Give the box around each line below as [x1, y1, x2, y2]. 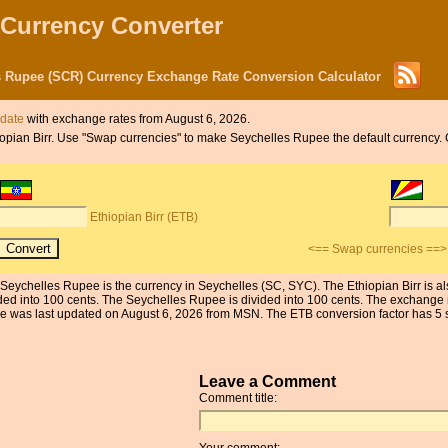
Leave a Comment [199, 372, 336, 390]
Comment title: [199, 390, 277, 405]
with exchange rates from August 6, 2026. [24, 112, 250, 126]
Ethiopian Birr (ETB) [90, 210, 199, 225]
